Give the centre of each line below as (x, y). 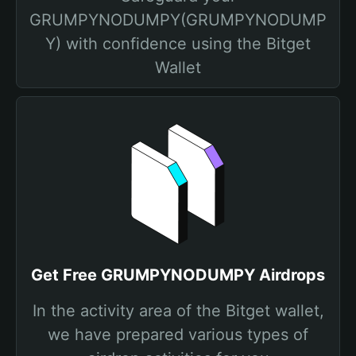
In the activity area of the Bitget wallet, (178, 311)
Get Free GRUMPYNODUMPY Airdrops (178, 275)
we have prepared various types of (178, 335)
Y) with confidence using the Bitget (178, 44)
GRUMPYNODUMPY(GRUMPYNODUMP (178, 20)
